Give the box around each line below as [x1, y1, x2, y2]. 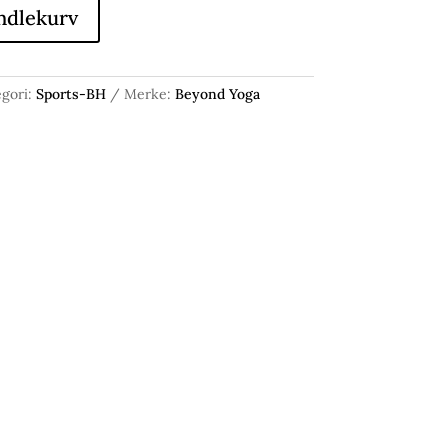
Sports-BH [35, 84, 106, 103]
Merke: [123, 84, 175, 103]
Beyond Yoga [174, 84, 260, 103]
